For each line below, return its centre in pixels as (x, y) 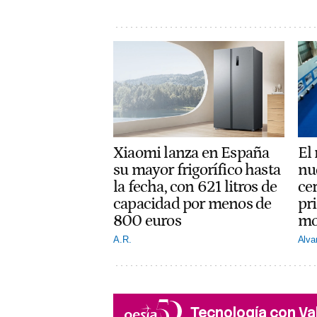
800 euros (147, 221)
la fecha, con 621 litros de (195, 187)
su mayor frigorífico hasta (197, 170)
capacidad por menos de (192, 204)
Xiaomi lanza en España (191, 153)
